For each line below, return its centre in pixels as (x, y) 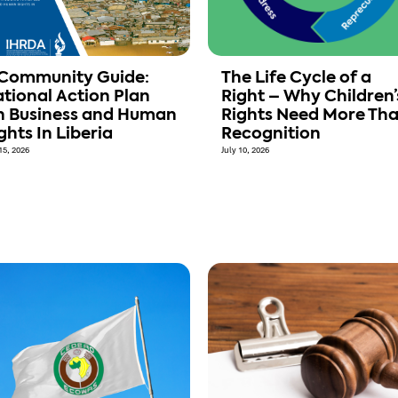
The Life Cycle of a (296, 79)
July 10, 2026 (245, 151)
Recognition (271, 135)
